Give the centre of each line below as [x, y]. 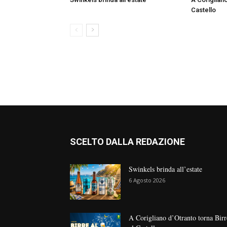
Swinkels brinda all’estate [165, 169]
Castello [203, 10]
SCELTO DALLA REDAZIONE [127, 142]
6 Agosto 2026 [147, 180]
